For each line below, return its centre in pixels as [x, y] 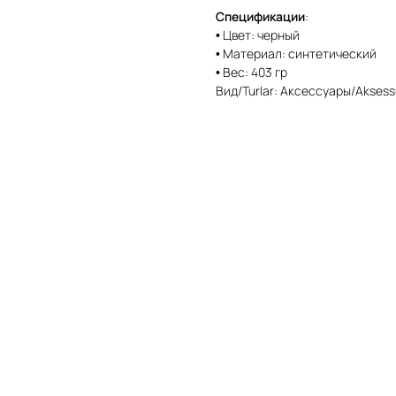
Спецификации [260, 16]
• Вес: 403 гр [251, 72]
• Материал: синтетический [296, 53]
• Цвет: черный [258, 34]
